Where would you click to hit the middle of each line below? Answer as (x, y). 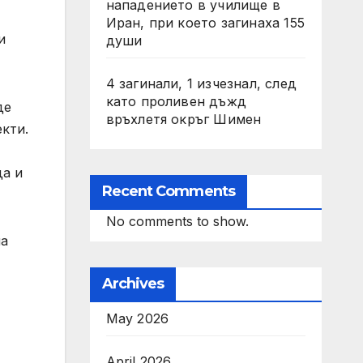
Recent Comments (168, 191)
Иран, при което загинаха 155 (205, 23)
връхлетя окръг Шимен (184, 119)
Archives (133, 284)
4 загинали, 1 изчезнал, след (201, 83)
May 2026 (137, 318)
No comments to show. (177, 221)
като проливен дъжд (176, 101)
